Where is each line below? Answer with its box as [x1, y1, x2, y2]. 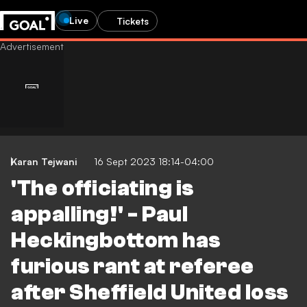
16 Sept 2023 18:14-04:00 [94, 156, 214, 167]
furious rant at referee [11, 254, 254, 279]
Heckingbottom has [11, 228, 221, 253]
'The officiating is [11, 176, 194, 201]
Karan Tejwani [11, 156, 77, 167]
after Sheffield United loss [11, 280, 288, 305]
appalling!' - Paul [11, 202, 188, 227]
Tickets [117, 14, 149, 27]
